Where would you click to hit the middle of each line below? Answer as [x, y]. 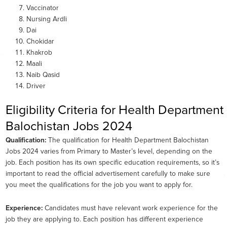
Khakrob [40, 53]
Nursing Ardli [47, 20]
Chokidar [41, 42]
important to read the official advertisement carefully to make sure [108, 174]
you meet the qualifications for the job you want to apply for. [99, 185]
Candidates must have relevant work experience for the [130, 208]
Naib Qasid [43, 75]
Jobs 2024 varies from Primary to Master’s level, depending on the [109, 152]
